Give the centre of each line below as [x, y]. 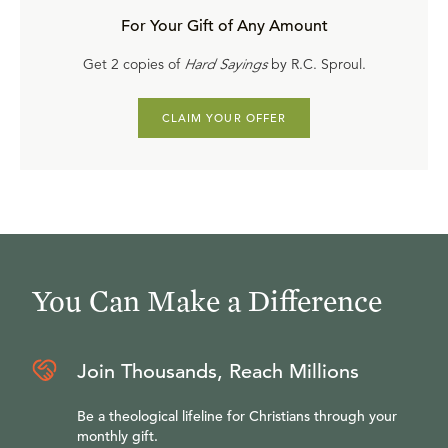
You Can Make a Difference [207, 300]
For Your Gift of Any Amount [224, 26]
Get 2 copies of [133, 64]
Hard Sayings [225, 64]
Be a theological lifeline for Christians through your [237, 416]
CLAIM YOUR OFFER [224, 118]
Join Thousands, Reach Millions [218, 371]
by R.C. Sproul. [316, 64]
